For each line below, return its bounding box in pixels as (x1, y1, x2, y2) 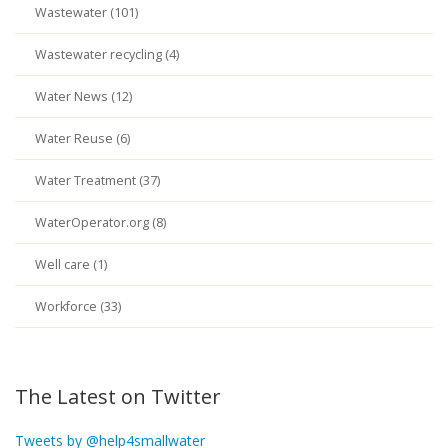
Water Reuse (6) (35, 130, 130, 147)
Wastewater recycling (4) (35, 46, 179, 63)
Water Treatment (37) (35, 172, 160, 189)
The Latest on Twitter (15, 383, 221, 410)
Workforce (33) (35, 298, 121, 315)
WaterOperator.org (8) (35, 214, 166, 231)
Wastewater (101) (35, 4, 138, 21)
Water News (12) (35, 88, 132, 105)
